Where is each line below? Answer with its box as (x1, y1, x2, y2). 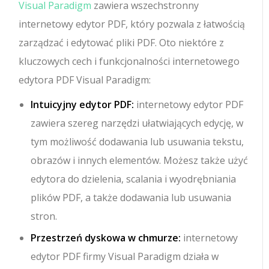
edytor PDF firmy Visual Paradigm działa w (31, 249, 219, 263)
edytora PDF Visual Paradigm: (19, 73, 151, 86)
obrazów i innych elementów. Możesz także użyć (31, 153, 249, 167)
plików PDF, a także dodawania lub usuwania (31, 190, 232, 204)
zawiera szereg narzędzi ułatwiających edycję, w (31, 116, 244, 130)
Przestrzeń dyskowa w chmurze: (31, 231, 181, 244)
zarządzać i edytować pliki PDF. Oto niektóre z (19, 35, 225, 49)
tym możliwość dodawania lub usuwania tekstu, (31, 134, 244, 148)
